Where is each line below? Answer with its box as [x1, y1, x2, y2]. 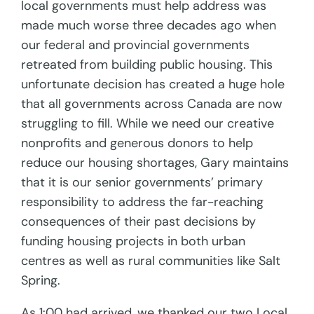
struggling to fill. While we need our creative [21, 115, 275, 132]
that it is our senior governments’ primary [21, 174, 264, 191]
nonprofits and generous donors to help [21, 135, 254, 152]
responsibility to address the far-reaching [21, 193, 264, 211]
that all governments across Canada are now [21, 95, 283, 113]
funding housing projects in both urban [21, 233, 246, 250]
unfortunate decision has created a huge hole [21, 76, 285, 93]
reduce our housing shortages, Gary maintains [21, 154, 289, 172]
